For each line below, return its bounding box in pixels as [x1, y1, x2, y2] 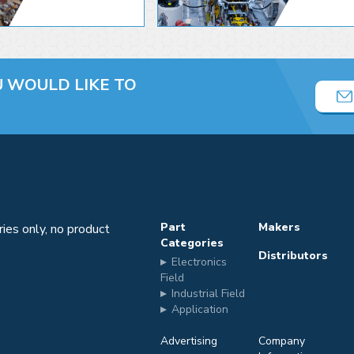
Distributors [258, 247, 328, 263]
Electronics [171, 254, 227, 269]
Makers [258, 219, 300, 235]
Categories [160, 235, 224, 250]
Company [258, 333, 305, 348]
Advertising [160, 333, 217, 348]
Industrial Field [171, 285, 245, 301]
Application [171, 301, 228, 317]
